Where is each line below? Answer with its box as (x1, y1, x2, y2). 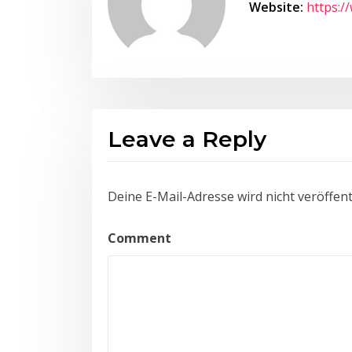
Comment (108, 248, 171, 266)
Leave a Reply (108, 145, 266, 172)
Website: (249, 17, 303, 35)
